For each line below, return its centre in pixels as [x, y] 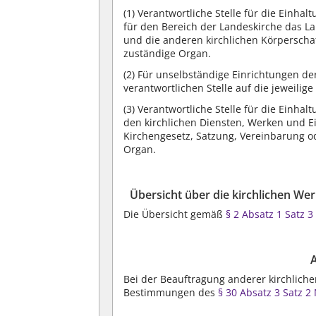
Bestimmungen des [171, 292]
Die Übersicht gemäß [175, 214]
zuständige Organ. [168, 53]
